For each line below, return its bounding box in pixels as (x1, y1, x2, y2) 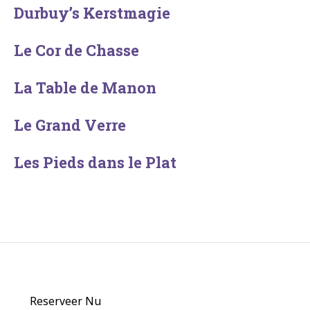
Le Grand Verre (14, 114, 126, 135)
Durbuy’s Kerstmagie (14, 2, 170, 23)
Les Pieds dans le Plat (14, 152, 176, 172)
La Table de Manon (14, 77, 156, 98)
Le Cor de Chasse (14, 39, 139, 60)
